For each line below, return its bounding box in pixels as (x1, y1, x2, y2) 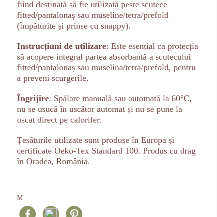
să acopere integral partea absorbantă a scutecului (17, 51, 191, 62)
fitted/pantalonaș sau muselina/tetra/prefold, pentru (17, 62, 196, 72)
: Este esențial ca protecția (106, 41, 198, 51)
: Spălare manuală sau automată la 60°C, (49, 93, 192, 103)
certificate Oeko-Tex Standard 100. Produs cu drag (17, 145, 196, 155)
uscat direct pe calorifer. (17, 114, 102, 124)
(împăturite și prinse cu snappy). (17, 20, 131, 31)
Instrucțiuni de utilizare (17, 41, 106, 51)
